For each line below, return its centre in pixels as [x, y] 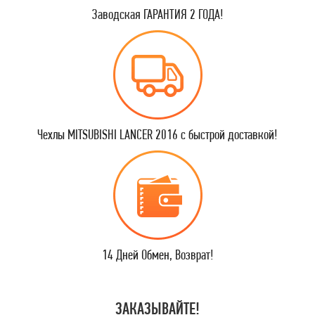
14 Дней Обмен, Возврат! [157, 255]
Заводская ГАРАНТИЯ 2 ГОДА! [157, 14]
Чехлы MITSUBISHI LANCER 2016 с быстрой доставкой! [157, 134]
